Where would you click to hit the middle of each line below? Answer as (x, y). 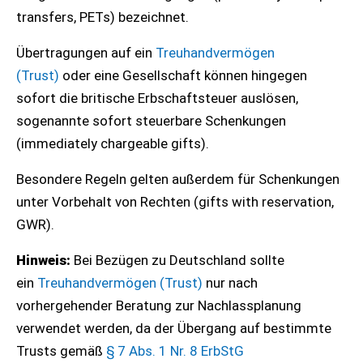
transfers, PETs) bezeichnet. (104, 17)
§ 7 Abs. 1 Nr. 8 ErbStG (175, 351)
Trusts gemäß (61, 351)
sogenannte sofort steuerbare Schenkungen (151, 121)
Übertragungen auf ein (86, 53)
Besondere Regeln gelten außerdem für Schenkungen (178, 179)
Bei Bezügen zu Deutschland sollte (177, 260)
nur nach (230, 283)
